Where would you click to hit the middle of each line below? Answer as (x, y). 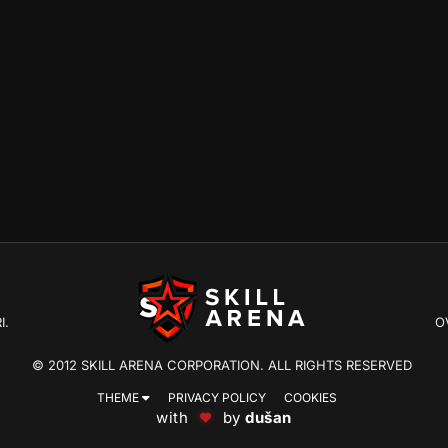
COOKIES (310, 397)
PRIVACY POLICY (216, 397)
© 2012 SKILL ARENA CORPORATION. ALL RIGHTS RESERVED (222, 365)
